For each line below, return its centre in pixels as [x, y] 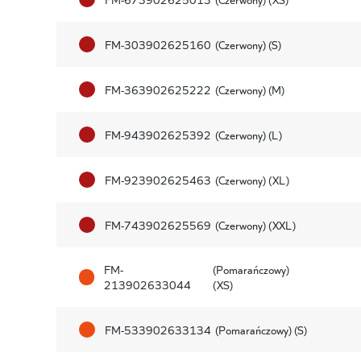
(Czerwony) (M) [249, 89]
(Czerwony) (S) [248, 44]
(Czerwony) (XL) [252, 179]
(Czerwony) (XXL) [255, 224]
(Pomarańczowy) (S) [261, 329]
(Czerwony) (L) [248, 134]
